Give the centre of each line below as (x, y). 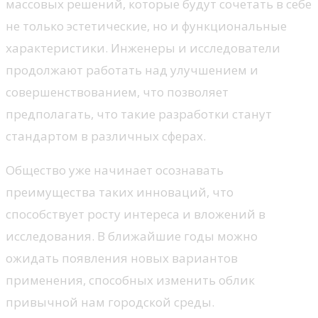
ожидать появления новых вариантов (122, 258)
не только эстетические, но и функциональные (146, 26)
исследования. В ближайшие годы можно (132, 236)
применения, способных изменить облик (130, 280)
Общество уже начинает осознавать (115, 170)
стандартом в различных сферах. (106, 136)
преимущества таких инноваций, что (120, 192)
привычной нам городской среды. (110, 302)
